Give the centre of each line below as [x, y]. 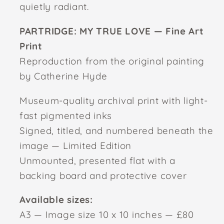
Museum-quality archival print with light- [113, 100]
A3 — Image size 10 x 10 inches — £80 [106, 215]
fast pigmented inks [65, 115]
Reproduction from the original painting [112, 61]
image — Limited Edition [75, 145]
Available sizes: [56, 200]
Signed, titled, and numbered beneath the [116, 130]
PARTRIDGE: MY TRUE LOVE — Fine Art [111, 31]
